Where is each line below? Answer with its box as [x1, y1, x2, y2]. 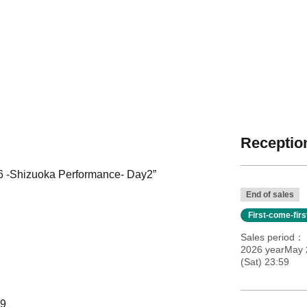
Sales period [240, 232, 295, 243]
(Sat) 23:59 [240, 256, 289, 268]
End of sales [245, 190, 294, 200]
